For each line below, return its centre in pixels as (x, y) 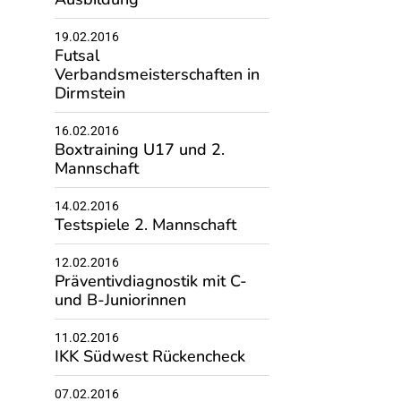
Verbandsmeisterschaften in (157, 74)
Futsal (77, 55)
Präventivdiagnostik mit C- (150, 281)
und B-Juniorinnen (120, 300)
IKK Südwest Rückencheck (149, 356)
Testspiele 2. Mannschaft (145, 225)
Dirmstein (90, 93)
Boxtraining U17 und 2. (139, 149)
